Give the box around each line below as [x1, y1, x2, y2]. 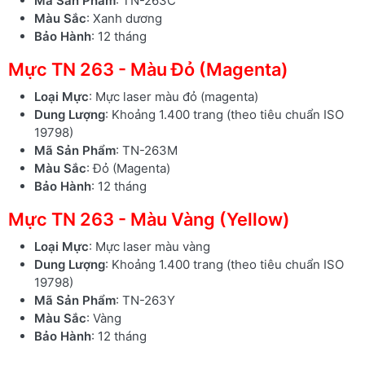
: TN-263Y [116, 292, 175, 308]
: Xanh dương [86, 10, 162, 26]
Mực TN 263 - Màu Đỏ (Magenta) [8, 58, 288, 80]
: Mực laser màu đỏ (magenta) [89, 88, 258, 104]
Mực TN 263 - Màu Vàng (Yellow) [8, 208, 290, 230]
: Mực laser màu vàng [89, 238, 210, 254]
